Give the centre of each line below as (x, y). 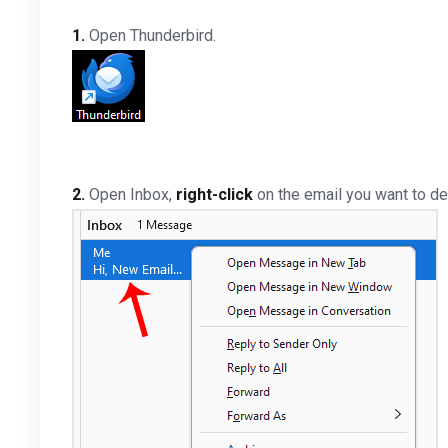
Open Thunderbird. (150, 35)
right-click (214, 194)
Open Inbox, (130, 194)
